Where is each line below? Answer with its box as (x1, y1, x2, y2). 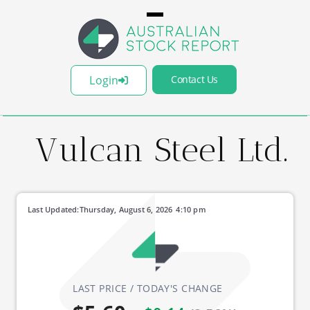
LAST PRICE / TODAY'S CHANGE (73, 282, 223, 295)
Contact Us (171, 73, 218, 86)
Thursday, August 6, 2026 (79, 204, 173, 215)
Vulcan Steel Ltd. (35, 130, 289, 170)
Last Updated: (28, 204, 80, 215)
